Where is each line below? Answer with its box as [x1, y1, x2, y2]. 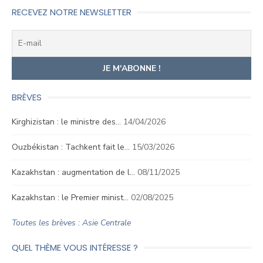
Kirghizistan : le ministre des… [12, 116, 121, 127]
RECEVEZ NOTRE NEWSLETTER [12, 6, 131, 18]
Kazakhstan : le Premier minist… [12, 192, 129, 203]
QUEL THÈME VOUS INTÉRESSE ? [12, 241, 138, 254]
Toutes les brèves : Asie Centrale [12, 217, 131, 228]
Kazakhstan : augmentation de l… [12, 167, 135, 178]
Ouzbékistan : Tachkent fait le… [12, 141, 130, 153]
